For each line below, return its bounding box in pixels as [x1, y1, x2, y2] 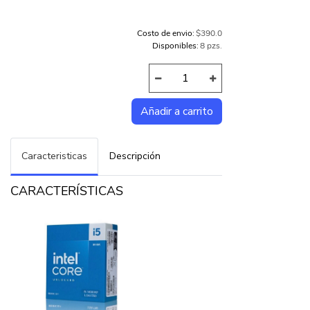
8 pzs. [200, 40, 222, 52]
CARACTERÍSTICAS [10, 182, 123, 199]
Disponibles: [152, 40, 199, 52]
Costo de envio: [136, 28, 194, 39]
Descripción [109, 149, 161, 163]
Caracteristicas [21, 149, 87, 163]
